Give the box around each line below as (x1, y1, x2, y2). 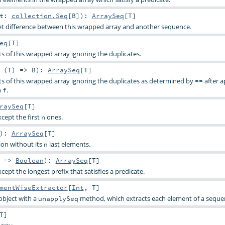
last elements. (47, 140, 90, 149)
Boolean (15, 156, 44, 165)
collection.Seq (11, 11, 68, 20)
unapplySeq (38, 194, 78, 203)
